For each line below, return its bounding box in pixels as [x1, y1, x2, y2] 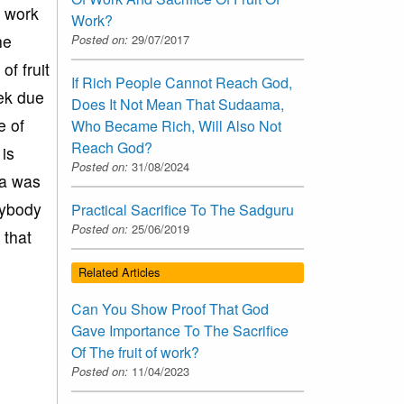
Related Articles [78, 263, 160, 281]
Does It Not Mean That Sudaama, [71, 94, 284, 115]
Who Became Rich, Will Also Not [71, 115, 281, 137]
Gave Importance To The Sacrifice [71, 319, 289, 341]
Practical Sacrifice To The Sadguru [71, 199, 294, 221]
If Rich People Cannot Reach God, [71, 72, 292, 94]
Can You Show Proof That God [71, 298, 269, 319]
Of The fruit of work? [71, 341, 199, 363]
